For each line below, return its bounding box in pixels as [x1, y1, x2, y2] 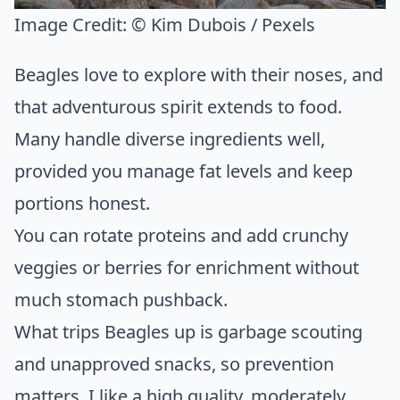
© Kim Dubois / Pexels [131, 12, 315, 37]
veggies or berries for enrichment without [14, 255, 359, 280]
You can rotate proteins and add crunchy [14, 223, 348, 248]
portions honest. [14, 191, 150, 216]
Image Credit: [14, 12, 131, 37]
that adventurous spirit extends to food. [14, 95, 342, 120]
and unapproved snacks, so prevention [14, 352, 334, 377]
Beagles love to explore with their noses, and [14, 62, 383, 87]
